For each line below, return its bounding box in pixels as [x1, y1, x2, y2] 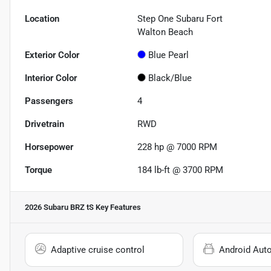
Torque [25, 165, 52, 175]
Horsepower [25, 142, 73, 152]
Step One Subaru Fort [137, 13, 223, 24]
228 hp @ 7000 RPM [137, 142, 218, 152]
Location [25, 13, 59, 24]
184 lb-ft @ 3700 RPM [137, 165, 224, 175]
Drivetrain [25, 119, 64, 129]
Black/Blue [148, 73, 192, 83]
